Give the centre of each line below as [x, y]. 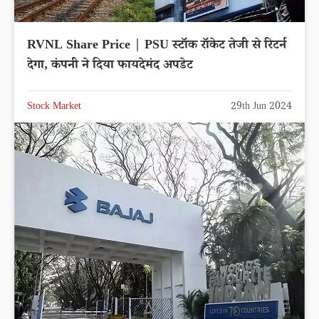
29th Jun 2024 [261, 108]
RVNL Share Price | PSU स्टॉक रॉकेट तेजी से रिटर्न [157, 47]
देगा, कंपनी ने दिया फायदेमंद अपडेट [110, 67]
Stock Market [54, 108]
